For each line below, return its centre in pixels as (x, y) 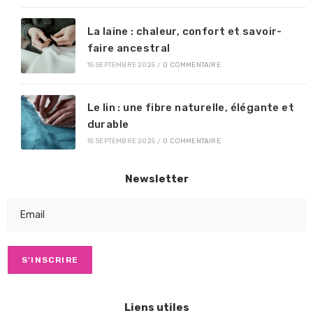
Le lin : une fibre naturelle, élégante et (191, 107)
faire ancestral (129, 48)
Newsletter (156, 179)
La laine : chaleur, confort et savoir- (184, 31)
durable (108, 124)
